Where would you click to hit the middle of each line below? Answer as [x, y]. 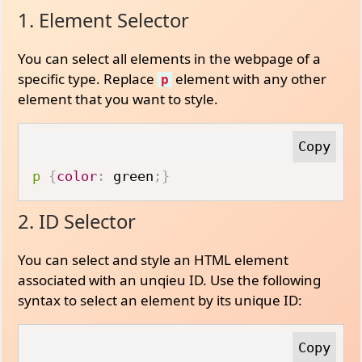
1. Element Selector [104, 20]
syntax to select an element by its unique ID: [160, 300]
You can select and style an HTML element [154, 260]
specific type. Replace [88, 78]
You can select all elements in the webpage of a [170, 58]
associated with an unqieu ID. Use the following [170, 280]
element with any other [250, 78]
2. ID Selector [77, 221]
